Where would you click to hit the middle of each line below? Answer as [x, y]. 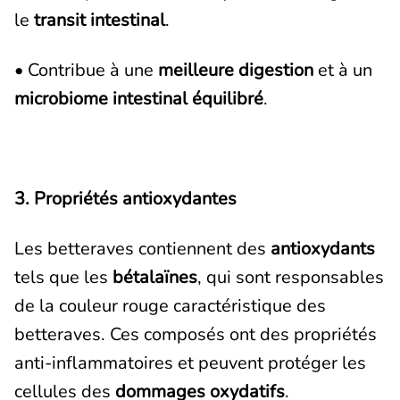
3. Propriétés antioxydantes [125, 199]
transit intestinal [100, 20]
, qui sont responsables [291, 277]
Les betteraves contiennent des [142, 249]
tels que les [63, 277]
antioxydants [323, 249]
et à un [343, 70]
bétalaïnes [155, 277]
